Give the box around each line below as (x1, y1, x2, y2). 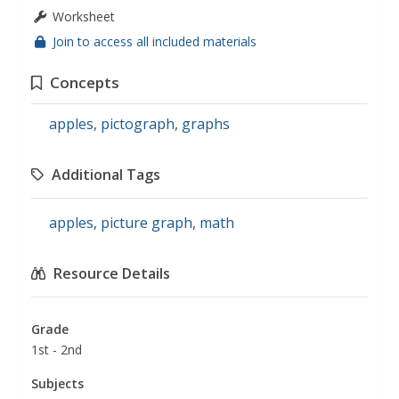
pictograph (101, 114, 175, 134)
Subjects (31, 375, 84, 392)
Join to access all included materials (53, 33, 256, 50)
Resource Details (53, 264, 170, 283)
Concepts (50, 72, 119, 93)
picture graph (101, 213, 192, 232)
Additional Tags (52, 165, 160, 184)
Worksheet (53, 8, 115, 25)
